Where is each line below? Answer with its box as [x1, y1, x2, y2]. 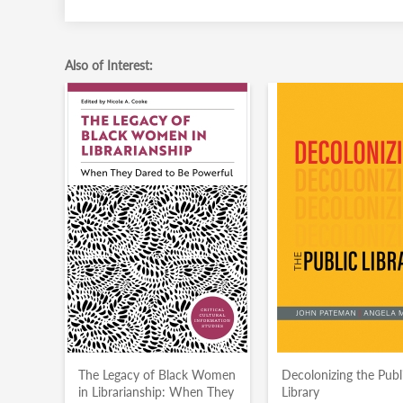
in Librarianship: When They [78, 384, 234, 399]
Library [282, 384, 320, 399]
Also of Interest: [65, 58, 153, 73]
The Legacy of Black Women [78, 367, 236, 382]
